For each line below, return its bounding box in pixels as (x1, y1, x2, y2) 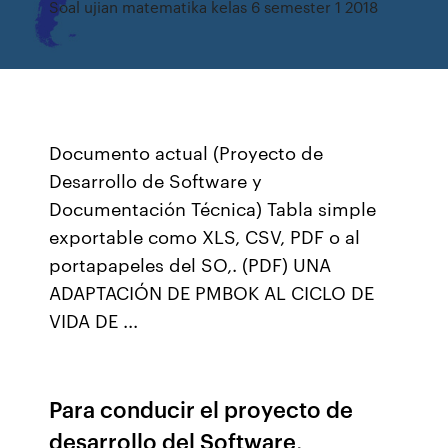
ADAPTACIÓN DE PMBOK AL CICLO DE (49, 279, 375, 305)
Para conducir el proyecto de (49, 393, 354, 424)
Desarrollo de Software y (49, 167, 263, 193)
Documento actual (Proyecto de (49, 139, 324, 165)
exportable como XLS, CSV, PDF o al (49, 223, 361, 249)
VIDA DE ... (49, 307, 139, 333)
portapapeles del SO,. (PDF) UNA (49, 251, 332, 277)
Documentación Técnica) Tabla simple (49, 195, 377, 221)
